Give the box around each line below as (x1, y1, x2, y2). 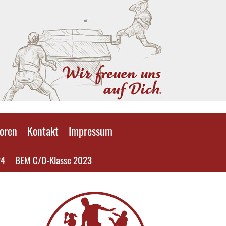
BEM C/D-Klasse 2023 (15, 153, 92, 167)
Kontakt (27, 123, 59, 139)
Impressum (69, 123, 112, 139)
